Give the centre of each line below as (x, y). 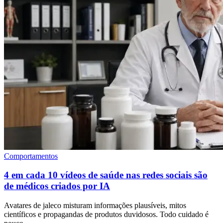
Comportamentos (31, 156)
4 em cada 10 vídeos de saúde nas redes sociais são (106, 175)
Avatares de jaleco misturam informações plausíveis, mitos (95, 205)
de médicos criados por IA (57, 186)
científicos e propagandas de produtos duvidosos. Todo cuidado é (106, 214)
